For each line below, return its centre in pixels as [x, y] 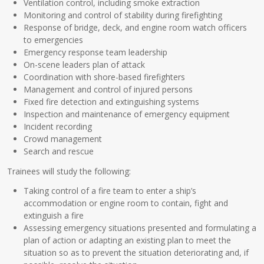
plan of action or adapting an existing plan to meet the [128, 240]
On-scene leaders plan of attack [85, 64]
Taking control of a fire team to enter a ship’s [110, 191]
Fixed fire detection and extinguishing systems [112, 101]
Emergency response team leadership [96, 52]
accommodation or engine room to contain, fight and [126, 203]
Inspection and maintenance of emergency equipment [127, 114]
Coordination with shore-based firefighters [105, 77]
